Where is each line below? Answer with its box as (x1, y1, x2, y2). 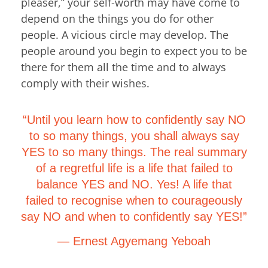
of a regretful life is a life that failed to (35, 162, 233, 175)
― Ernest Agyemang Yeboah (57, 234, 211, 248)
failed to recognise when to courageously (26, 194, 242, 207)
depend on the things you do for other (21, 11, 214, 26)
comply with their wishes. (21, 75, 150, 90)
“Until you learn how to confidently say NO (22, 113, 246, 126)
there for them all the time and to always (21, 59, 226, 74)
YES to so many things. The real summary (21, 145, 247, 159)
